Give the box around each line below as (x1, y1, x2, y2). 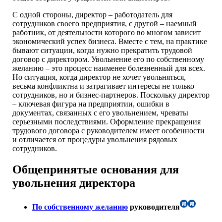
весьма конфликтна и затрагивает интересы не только (12, 81, 194, 90)
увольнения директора (12, 176, 135, 189)
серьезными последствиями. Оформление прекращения (12, 117, 201, 126)
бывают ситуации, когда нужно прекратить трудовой (12, 46, 192, 55)
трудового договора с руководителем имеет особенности (12, 126, 205, 135)
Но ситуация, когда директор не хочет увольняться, (12, 72, 186, 81)
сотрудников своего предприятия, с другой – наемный (12, 19, 197, 28)
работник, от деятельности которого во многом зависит (12, 28, 201, 37)
